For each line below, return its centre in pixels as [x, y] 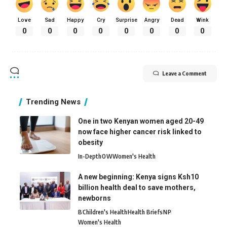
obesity [91, 142]
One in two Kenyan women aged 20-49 [141, 121]
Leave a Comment [184, 73]
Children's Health [105, 212]
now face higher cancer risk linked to [140, 131]
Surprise [126, 20]
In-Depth [90, 156]
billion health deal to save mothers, [137, 187]
